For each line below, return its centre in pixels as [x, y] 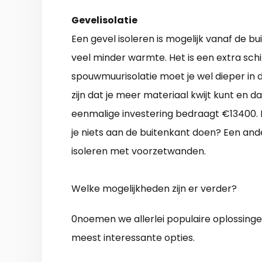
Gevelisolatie [104, 20]
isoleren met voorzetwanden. [139, 151]
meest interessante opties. [133, 238]
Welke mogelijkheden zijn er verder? [154, 189]
